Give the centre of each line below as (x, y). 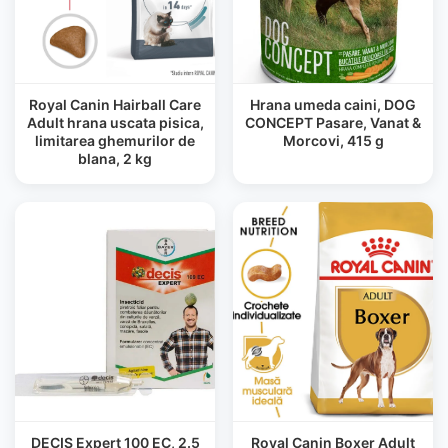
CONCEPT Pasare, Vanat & (333, 122)
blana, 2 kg (115, 158)
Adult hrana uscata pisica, (115, 122)
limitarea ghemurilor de (115, 140)
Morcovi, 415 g (333, 140)
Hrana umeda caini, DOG (333, 104)
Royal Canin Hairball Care (115, 104)
